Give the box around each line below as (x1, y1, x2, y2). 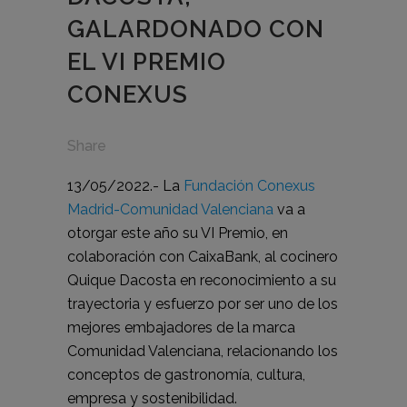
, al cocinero (258, 247, 338, 265)
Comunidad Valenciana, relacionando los (67, 342, 338, 360)
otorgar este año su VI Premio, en (67, 223, 288, 242)
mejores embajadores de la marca (67, 318, 295, 336)
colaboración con (67, 247, 188, 265)
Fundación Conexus (184, 176, 315, 194)
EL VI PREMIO (67, 47, 226, 75)
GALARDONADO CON (67, 15, 324, 43)
